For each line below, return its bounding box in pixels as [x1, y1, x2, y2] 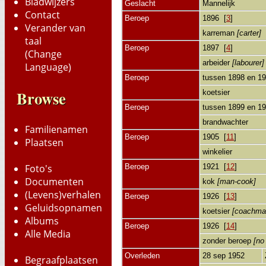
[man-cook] [217, 176, 258, 186]
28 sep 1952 [202, 251, 247, 260]
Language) [25, 61, 71, 74]
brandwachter [202, 117, 251, 126]
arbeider [202, 58, 232, 67]
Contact [25, 8, 60, 21]
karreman [202, 28, 237, 37]
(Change [25, 47, 62, 61]
